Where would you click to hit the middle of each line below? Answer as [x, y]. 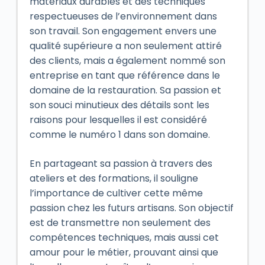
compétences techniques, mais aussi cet [124, 237]
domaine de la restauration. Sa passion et [125, 90]
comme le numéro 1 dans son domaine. [119, 134]
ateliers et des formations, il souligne [114, 178]
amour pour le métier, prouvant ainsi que [124, 252]
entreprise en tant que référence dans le [125, 75]
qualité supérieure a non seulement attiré [125, 46]
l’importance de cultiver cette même [116, 193]
